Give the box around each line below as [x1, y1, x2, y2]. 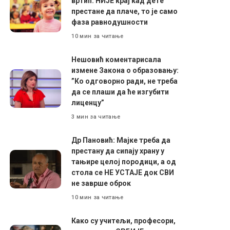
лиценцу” [71, 99, 105, 107]
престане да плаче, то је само [71, 7, 178, 15]
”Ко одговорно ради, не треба [71, 77, 178, 85]
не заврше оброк [71, 179, 131, 187]
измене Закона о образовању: [71, 66, 179, 74]
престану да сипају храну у [71, 147, 165, 155]
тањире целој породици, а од [71, 158, 177, 166]
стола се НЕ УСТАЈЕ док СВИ [71, 168, 175, 177]
